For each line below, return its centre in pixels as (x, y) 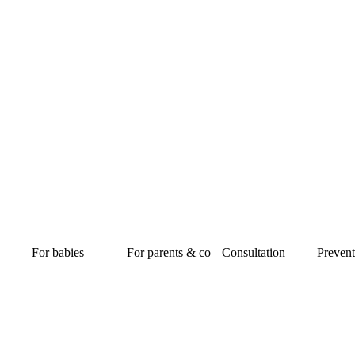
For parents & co (169, 252)
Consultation (254, 252)
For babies (58, 252)
